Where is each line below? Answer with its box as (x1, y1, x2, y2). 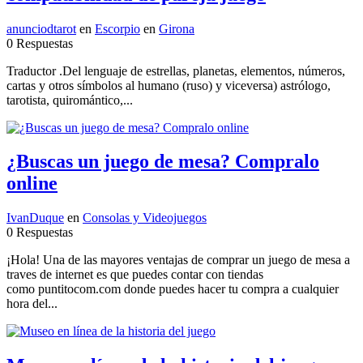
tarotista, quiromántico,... (6, 92, 133, 107)
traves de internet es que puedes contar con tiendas (6, 267, 263, 282)
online (6, 173, 58, 194)
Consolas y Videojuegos (83, 211, 207, 225)
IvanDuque (6, 211, 64, 225)
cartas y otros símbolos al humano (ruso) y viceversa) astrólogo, (6, 78, 331, 92)
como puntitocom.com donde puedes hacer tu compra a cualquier (6, 282, 339, 297)
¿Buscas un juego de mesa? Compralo (6, 151, 319, 173)
